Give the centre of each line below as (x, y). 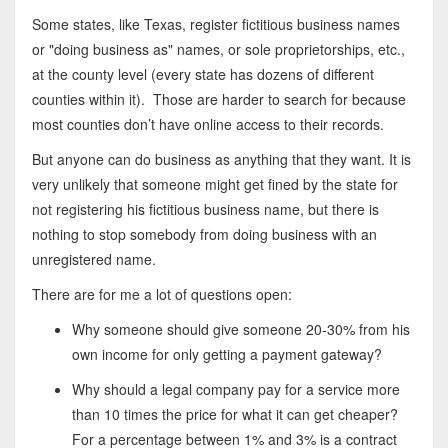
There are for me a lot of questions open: (161, 294)
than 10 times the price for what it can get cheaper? (234, 414)
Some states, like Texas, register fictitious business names (215, 24)
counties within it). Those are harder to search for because (218, 99)
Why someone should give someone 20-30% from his (240, 329)
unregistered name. (93, 259)
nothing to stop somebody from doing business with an (204, 234)
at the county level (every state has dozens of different (202, 74)
